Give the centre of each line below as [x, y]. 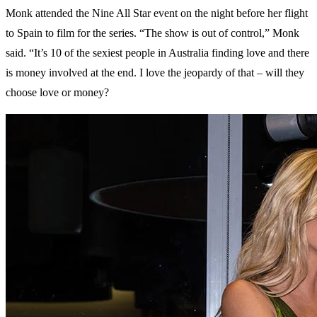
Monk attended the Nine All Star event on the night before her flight [157, 13]
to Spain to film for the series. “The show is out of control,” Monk [152, 33]
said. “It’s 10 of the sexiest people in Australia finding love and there [157, 53]
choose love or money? [57, 93]
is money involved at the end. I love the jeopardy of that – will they [155, 73]
